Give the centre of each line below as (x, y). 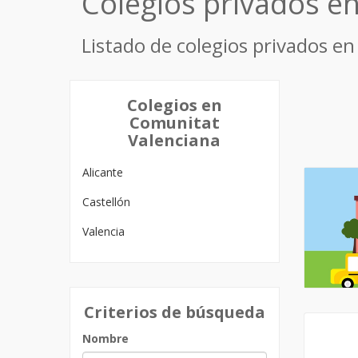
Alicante (103, 172)
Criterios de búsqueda (174, 312)
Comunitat (174, 123)
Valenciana (175, 140)
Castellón (106, 202)
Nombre (105, 338)
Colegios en (174, 105)
